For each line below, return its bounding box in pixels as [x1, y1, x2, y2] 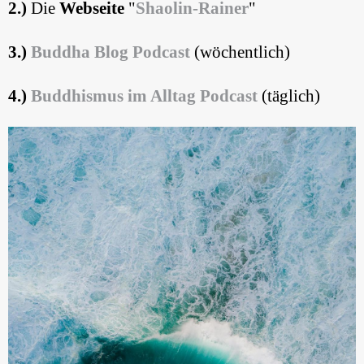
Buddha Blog [31, 42, 128, 63]
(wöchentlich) [190, 42, 290, 63]
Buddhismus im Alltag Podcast [31, 86, 258, 106]
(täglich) [258, 86, 320, 106]
